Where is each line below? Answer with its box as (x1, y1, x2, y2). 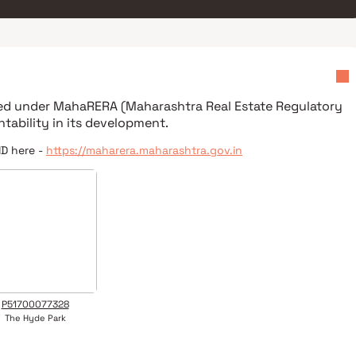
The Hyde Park (4, 311, 66, 323)
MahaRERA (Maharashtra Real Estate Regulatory (53, 97, 342, 114)
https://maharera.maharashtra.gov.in (46, 142, 242, 157)
